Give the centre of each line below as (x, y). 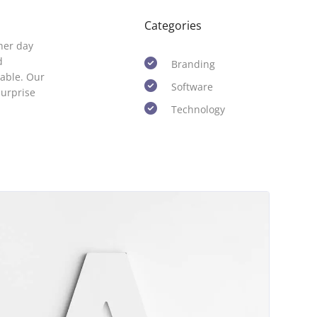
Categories (173, 25)
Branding (194, 64)
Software (192, 87)
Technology (198, 109)
